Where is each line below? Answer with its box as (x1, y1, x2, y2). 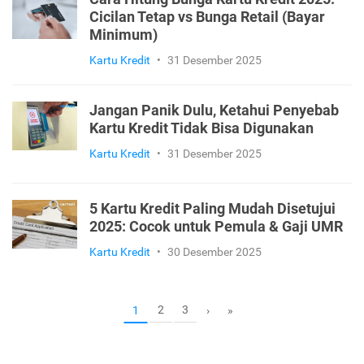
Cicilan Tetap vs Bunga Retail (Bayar (89, 8, 325, 25)
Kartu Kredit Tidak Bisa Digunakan (89, 119, 314, 136)
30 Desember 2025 (167, 245, 262, 258)
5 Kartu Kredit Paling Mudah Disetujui (89, 200, 336, 217)
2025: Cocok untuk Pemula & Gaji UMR (89, 218, 343, 235)
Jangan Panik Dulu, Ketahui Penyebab (89, 102, 339, 119)
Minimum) (89, 26, 158, 43)
